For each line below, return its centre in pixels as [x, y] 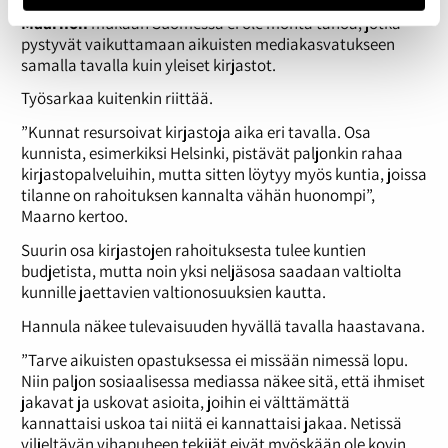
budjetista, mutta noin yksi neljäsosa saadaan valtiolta [211, 270]
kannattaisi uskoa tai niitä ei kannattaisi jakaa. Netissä [211, 422]
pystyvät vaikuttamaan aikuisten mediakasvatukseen [207, 43]
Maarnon [54, 22]
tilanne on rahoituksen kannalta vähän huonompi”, [197, 195]
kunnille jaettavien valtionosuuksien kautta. [173, 291]
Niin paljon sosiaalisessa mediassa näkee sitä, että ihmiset [222, 380]
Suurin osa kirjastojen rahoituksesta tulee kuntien [193, 249]
